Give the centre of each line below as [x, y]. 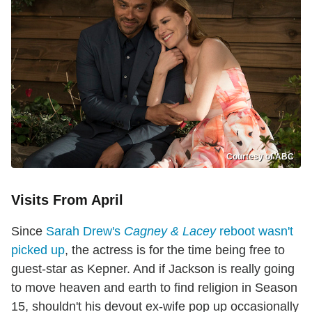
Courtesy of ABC [260, 157]
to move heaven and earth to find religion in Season [154, 288]
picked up [38, 250]
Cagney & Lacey [170, 232]
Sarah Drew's [85, 232]
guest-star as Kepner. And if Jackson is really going [153, 269]
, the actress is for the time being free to [175, 250]
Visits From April [67, 200]
